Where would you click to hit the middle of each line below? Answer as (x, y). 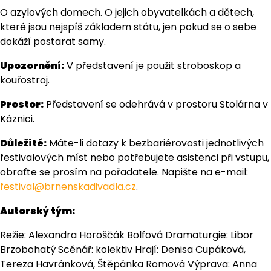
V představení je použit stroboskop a (152, 66)
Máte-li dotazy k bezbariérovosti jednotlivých (155, 143)
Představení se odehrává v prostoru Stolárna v (156, 104)
